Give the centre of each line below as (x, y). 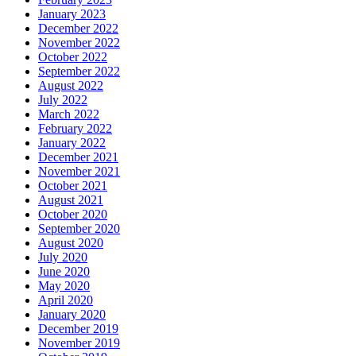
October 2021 (73, 186)
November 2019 (79, 343)
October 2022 (73, 57)
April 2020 (66, 300)
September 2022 (79, 72)
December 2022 (78, 29)
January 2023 (72, 14)
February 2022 (75, 129)
